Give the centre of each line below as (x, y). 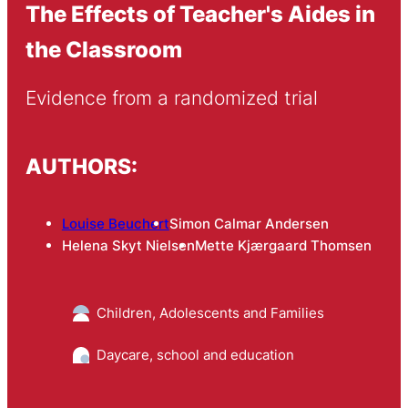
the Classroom (103, 49)
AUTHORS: (81, 166)
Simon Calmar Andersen (249, 224)
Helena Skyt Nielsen (128, 246)
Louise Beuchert (115, 224)
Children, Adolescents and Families (210, 313)
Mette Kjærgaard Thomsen (283, 246)
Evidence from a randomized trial (174, 98)
